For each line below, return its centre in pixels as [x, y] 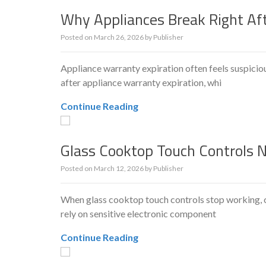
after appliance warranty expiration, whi [141, 82]
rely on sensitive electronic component [138, 213]
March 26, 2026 [119, 37]
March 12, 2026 [119, 168]
